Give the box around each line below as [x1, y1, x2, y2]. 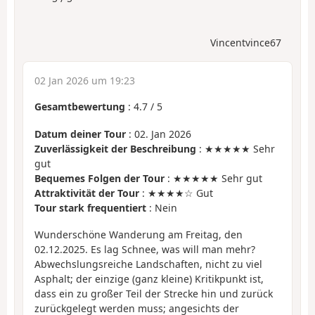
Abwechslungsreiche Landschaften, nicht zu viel [34, 257, 262, 271]
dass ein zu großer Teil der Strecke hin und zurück [34, 287, 273, 301]
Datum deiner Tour [34, 127, 126, 141]
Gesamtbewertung [34, 100, 125, 114]
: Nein [146, 200, 177, 214]
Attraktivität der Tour [34, 186, 139, 200]
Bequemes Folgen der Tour [34, 171, 165, 185]
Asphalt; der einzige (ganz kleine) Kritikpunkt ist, [34, 272, 264, 286]
